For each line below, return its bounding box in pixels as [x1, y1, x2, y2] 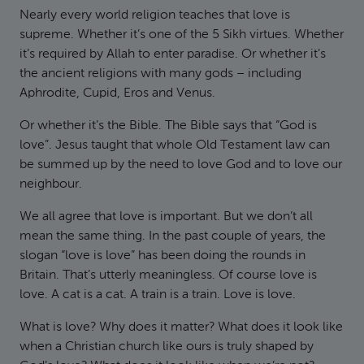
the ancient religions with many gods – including [19, 67, 301, 80]
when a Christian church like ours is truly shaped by [19, 340, 314, 353]
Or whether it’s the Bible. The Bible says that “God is [19, 119, 317, 132]
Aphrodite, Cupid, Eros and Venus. [19, 87, 215, 100]
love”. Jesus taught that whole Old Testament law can [19, 139, 330, 152]
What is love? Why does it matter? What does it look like [19, 321, 343, 334]
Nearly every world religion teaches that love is [19, 9, 290, 22]
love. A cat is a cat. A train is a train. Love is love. [19, 288, 296, 301]
